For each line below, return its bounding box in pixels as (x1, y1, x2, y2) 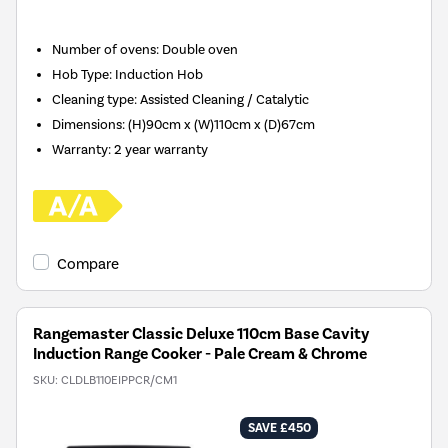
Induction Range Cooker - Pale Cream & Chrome (33, 344, 367, 365)
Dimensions (52, 116, 123, 133)
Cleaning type (52, 91, 135, 108)
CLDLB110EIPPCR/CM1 (61, 373, 177, 388)
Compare (57, 255, 119, 274)
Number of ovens (52, 41, 157, 58)
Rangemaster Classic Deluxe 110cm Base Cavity (33, 324, 369, 345)
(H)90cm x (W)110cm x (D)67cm (128, 116, 316, 133)
